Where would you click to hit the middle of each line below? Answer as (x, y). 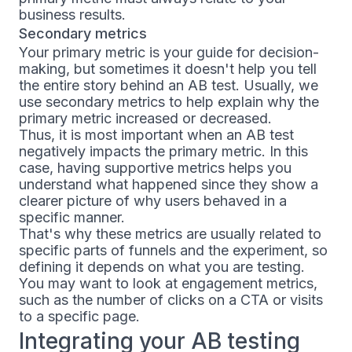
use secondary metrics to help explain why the (169, 102)
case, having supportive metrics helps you (155, 168)
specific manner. (72, 218)
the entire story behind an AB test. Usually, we (169, 86)
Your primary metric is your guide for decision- (169, 53)
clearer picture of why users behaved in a (153, 201)
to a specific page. (79, 317)
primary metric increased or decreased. (145, 119)
